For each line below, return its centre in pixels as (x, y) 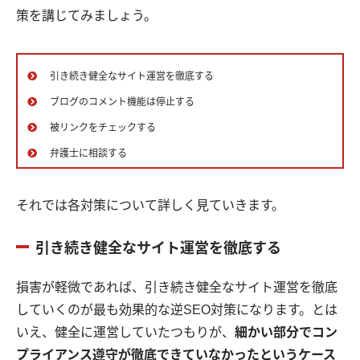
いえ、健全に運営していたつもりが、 (125, 333)
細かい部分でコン (286, 333)
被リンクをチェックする (103, 128)
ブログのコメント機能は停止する (122, 102)
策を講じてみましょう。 (86, 16)
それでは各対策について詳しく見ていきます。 (150, 206)
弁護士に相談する (88, 154)
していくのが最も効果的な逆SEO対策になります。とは (177, 310)
